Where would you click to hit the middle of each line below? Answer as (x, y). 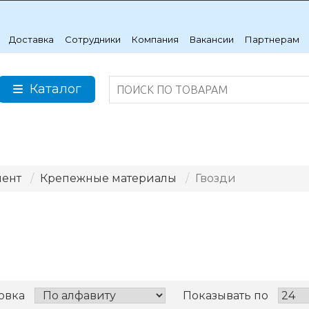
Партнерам (272, 39)
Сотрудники (93, 39)
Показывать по (225, 295)
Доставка (32, 39)
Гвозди (215, 178)
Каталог (56, 89)
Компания (156, 39)
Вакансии (212, 39)
